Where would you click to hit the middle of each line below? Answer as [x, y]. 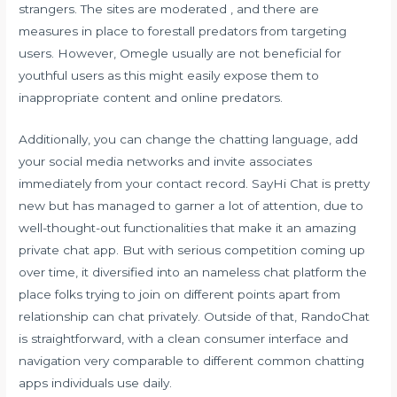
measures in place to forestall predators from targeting [183, 31]
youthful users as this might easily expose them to [169, 76]
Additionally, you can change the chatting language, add [189, 140]
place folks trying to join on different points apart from [180, 295]
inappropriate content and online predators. [151, 98]
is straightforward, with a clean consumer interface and [184, 339]
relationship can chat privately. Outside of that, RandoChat [195, 317]
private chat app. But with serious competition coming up [192, 250]
